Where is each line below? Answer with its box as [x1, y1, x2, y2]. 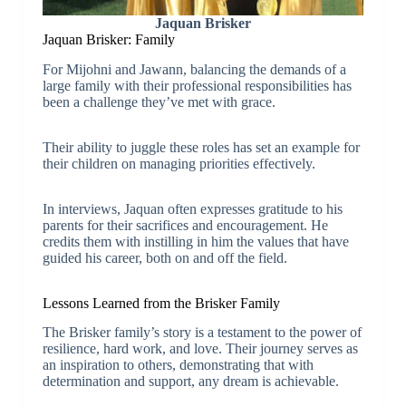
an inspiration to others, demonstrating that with [42, 357, 314, 373]
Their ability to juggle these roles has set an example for [42, 139, 360, 155]
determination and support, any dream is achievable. [42, 373, 339, 390]
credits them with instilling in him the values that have [42, 233, 349, 249]
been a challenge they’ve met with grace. [42, 93, 275, 110]
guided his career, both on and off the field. [42, 249, 287, 266]
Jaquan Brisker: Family [42, 31, 175, 47]
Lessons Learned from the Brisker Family [42, 295, 280, 311]
